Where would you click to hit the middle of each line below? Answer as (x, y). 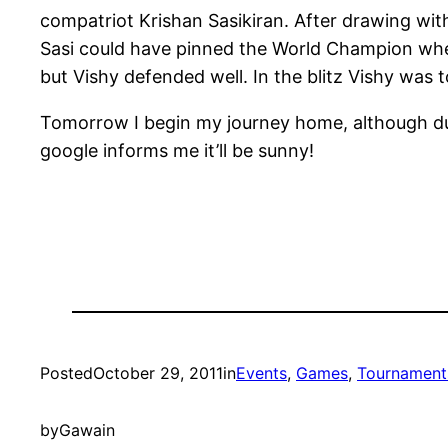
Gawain (87, 430)
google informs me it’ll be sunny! (177, 151)
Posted (66, 373)
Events (261, 373)
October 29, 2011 (158, 373)
